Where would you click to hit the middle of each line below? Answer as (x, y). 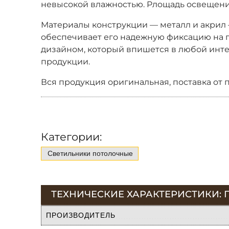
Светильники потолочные (90, 153)
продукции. (65, 61)
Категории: (71, 136)
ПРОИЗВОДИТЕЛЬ (81, 215)
